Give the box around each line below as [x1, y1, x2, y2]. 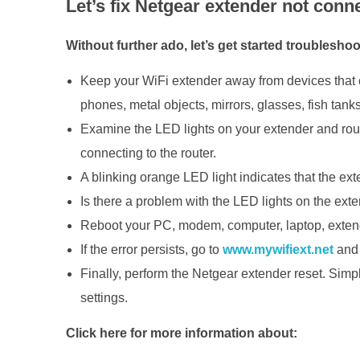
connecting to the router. [80, 145, 216, 160]
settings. [80, 290, 128, 305]
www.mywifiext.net [222, 242, 333, 256]
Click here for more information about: [66, 325, 297, 340]
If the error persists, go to [80, 242, 223, 256]
